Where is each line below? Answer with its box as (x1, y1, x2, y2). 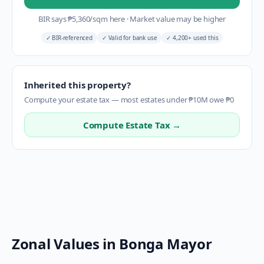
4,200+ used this (171, 34, 219, 42)
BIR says (38, 14, 68, 24)
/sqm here (90, 14, 127, 24)
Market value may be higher (128, 14, 226, 24)
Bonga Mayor (119, 234, 212, 253)
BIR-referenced (50, 34, 93, 42)
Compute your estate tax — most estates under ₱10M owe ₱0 (24, 94, 234, 105)
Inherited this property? (24, 79, 131, 91)
